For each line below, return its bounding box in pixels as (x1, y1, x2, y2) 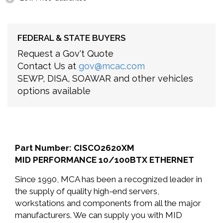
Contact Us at (17, 61, 79, 71)
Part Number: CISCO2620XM (15, 143, 134, 153)
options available (17, 86, 91, 96)
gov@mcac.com (79, 61, 145, 71)
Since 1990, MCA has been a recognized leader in (15, 174, 202, 184)
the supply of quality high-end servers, (15, 186, 159, 196)
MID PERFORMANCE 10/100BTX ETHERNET (15, 155, 194, 165)
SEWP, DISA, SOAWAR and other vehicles (17, 73, 193, 84)
